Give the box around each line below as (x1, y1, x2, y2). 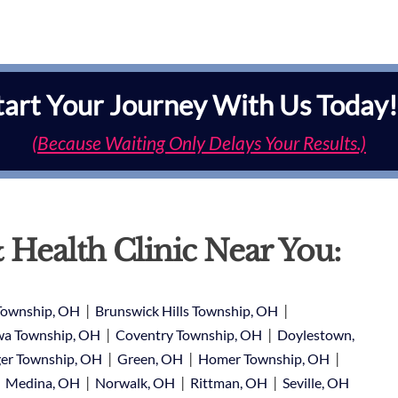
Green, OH (116, 349, 183, 367)
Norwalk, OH (94, 373, 175, 391)
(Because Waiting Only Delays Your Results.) (31, 131, 366, 154)
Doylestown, (276, 325, 354, 343)
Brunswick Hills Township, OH (94, 301, 278, 319)
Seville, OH (282, 373, 349, 391)
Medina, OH (4, 373, 80, 391)
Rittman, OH (189, 373, 267, 391)
